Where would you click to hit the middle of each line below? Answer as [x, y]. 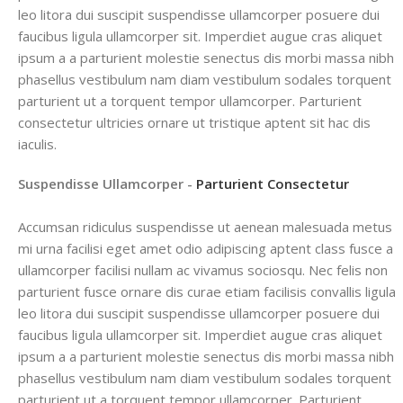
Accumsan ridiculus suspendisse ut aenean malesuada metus [205, 226]
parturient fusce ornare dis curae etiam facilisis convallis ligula [207, 291]
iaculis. [37, 143]
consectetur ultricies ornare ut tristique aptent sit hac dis [194, 122]
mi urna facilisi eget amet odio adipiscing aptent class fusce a [206, 248]
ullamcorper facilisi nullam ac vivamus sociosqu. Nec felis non [203, 269]
